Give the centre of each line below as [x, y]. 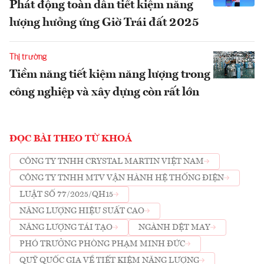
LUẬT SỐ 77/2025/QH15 [66, 195]
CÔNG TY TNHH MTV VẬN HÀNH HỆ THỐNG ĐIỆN [122, 178]
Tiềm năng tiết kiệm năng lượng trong [110, 75]
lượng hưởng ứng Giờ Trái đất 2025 [104, 23]
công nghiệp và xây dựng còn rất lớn [104, 92]
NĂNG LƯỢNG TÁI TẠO [66, 228]
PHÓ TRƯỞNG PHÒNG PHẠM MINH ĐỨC [102, 244]
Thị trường [28, 57]
